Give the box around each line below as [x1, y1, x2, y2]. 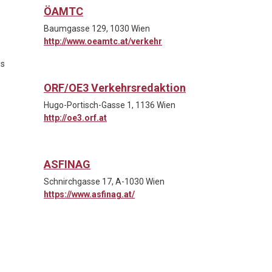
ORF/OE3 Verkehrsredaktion [44, 81, 186, 94]
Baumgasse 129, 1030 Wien [44, 23, 150, 33]
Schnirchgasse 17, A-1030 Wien [44, 176, 165, 186]
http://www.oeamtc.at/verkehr [44, 36, 162, 46]
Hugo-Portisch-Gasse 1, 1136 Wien [44, 100, 175, 110]
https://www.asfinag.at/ [44, 189, 135, 199]
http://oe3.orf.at [44, 112, 107, 123]
